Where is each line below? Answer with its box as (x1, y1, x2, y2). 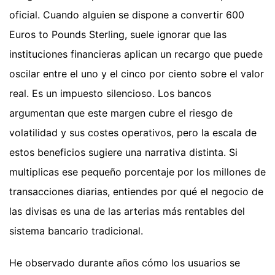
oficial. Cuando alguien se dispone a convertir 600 (9, 8, 244, 21)
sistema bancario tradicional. (9, 224, 143, 237)
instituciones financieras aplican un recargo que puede (9, 47, 263, 60)
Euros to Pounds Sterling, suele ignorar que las (9, 28, 227, 41)
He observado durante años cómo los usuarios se (9, 256, 240, 269)
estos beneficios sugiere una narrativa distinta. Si (9, 145, 238, 158)
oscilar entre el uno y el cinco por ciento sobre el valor (9, 67, 264, 80)
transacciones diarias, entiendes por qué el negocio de (9, 185, 263, 198)
